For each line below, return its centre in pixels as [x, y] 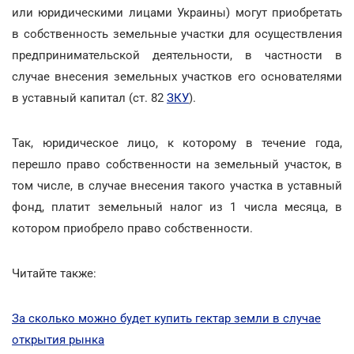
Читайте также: [54, 273]
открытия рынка [58, 339]
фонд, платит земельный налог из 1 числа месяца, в [177, 207]
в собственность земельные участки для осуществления [177, 34]
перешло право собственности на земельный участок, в [177, 164]
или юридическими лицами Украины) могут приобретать [177, 12]
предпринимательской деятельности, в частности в [177, 55]
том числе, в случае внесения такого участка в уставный [177, 185]
